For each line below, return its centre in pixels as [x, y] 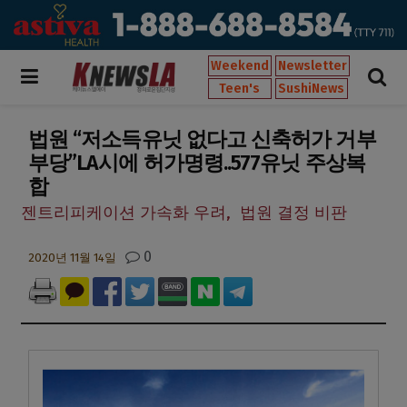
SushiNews [312, 88]
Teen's [240, 88]
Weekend [240, 65]
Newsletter [313, 65]
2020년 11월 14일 [72, 258]
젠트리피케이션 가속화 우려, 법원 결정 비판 [184, 213]
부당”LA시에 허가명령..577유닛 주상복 [197, 162]
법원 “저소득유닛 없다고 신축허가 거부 [202, 139]
